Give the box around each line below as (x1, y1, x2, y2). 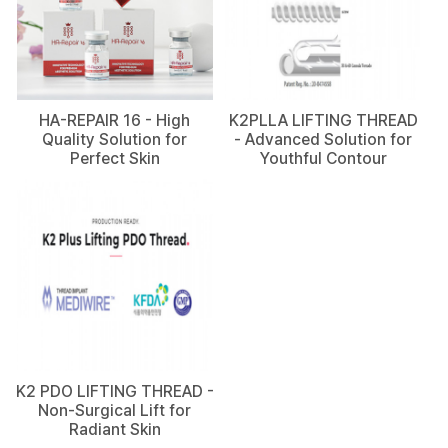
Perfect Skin (69, 149, 160, 169)
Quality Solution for (42, 130, 188, 150)
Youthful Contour (259, 149, 387, 169)
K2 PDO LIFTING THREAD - (15, 381, 214, 401)
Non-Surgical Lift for (38, 400, 192, 420)
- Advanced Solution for (234, 130, 413, 150)
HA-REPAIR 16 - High (39, 111, 191, 131)
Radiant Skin (68, 419, 161, 439)
